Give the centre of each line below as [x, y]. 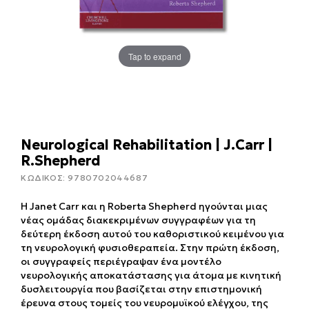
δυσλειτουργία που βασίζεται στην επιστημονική [141, 289]
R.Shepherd [61, 161]
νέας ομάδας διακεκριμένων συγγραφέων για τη [138, 220]
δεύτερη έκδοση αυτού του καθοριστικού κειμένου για [152, 234]
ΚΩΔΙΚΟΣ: [44, 178]
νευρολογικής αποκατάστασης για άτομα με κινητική [151, 276]
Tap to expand [154, 56]
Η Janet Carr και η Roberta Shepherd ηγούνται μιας [144, 207]
